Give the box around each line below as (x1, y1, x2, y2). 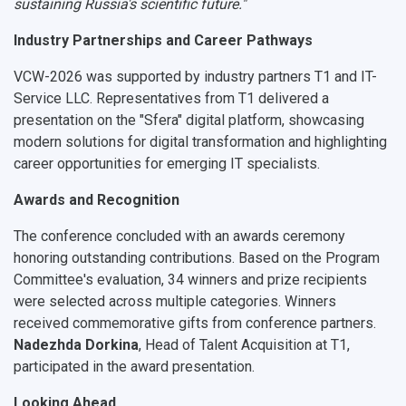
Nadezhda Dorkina (14, 336, 139, 354)
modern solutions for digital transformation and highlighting (14, 133, 387, 151)
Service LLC (14, 90, 90, 108)
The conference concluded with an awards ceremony (14, 227, 345, 246)
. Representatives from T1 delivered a (90, 90, 329, 108)
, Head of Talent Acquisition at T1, (139, 336, 350, 354)
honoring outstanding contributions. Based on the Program (14, 249, 380, 267)
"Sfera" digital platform (140, 111, 282, 130)
